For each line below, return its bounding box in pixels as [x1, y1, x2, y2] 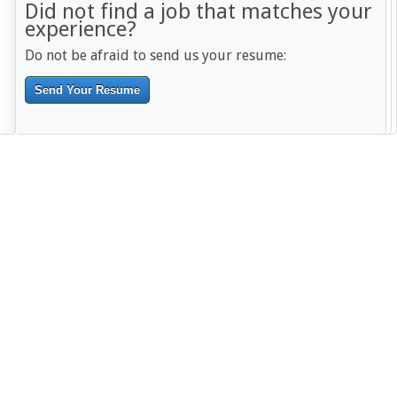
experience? [25, 17, 136, 42]
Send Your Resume [35, 83, 140, 97]
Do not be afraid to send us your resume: [25, 47, 286, 64]
